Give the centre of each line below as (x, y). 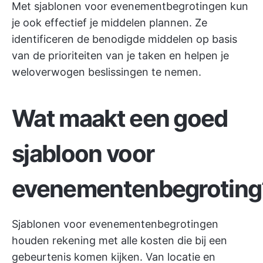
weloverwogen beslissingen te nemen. (107, 72)
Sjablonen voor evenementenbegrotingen (115, 224)
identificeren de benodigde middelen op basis (124, 39)
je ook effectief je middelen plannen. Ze (109, 23)
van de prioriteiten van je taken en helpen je (120, 55)
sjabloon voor (83, 154)
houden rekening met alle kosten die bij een (119, 240)
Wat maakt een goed (120, 118)
